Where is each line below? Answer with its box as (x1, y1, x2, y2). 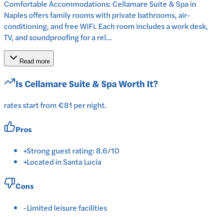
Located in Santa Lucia (27, 156, 101, 168)
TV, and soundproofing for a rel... (4, 31, 112, 43)
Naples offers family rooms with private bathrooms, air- (4, 9, 190, 21)
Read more (19, 58, 50, 65)
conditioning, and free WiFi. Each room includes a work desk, (4, 20, 208, 32)
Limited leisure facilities (27, 201, 107, 213)
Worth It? (117, 77, 158, 90)
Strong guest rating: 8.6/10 (27, 145, 120, 156)
